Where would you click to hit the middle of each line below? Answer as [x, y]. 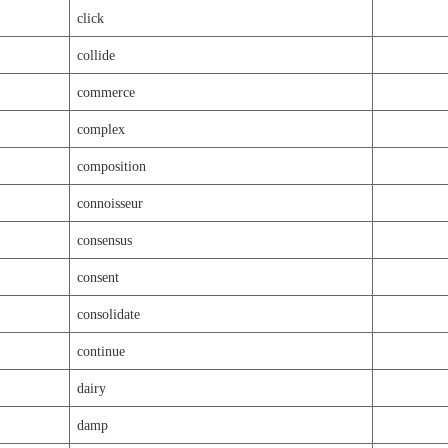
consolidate [108, 313]
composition [111, 165]
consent [97, 276]
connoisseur [109, 202]
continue [100, 350]
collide [95, 54]
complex [100, 128]
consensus [104, 239]
